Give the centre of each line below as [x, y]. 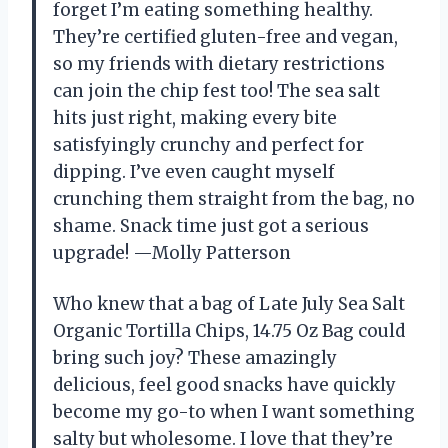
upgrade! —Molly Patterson [172, 252]
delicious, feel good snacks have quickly [224, 384]
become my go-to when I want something [234, 411]
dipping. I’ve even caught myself [194, 171]
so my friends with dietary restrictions [219, 63]
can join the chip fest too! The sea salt [216, 90]
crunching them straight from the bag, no [234, 198]
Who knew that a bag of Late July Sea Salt [229, 303]
